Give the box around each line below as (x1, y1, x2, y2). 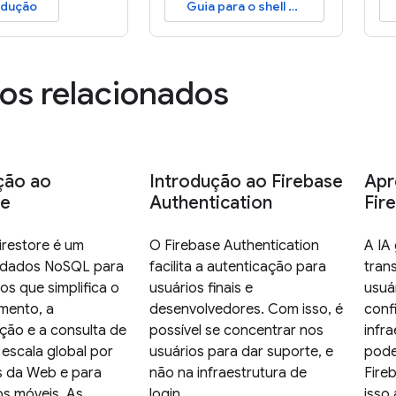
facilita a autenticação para (148, 258, 326, 277)
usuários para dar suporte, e (148, 343, 333, 362)
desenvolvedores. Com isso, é (148, 301, 343, 319)
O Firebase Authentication (148, 237, 319, 255)
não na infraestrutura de (148, 364, 307, 383)
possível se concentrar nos (148, 322, 324, 340)
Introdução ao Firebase (148, 171, 343, 194)
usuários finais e (148, 279, 253, 298)
